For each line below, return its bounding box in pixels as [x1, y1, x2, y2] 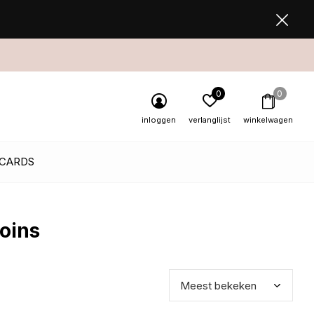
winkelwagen [243, 115, 293, 125]
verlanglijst [189, 115, 231, 125]
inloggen [142, 115, 176, 125]
